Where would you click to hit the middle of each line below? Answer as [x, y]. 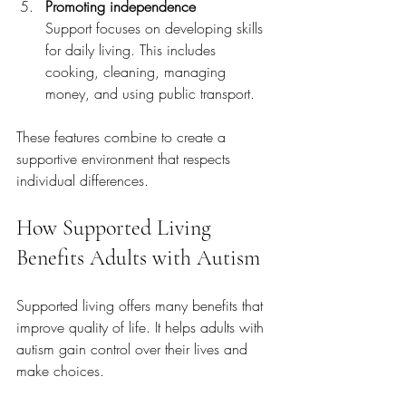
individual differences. [82, 180]
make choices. [60, 371]
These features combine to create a [123, 137]
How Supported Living [116, 228]
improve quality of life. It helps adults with [142, 327]
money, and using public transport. [150, 93]
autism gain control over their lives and [134, 349]
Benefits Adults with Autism [138, 258]
